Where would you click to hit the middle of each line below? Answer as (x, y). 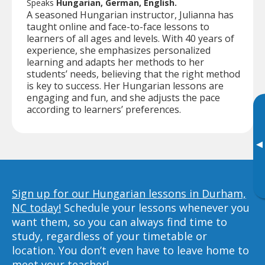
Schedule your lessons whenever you (155, 207)
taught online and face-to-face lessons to (118, 26)
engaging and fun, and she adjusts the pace (123, 97)
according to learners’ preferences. (104, 109)
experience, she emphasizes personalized (119, 50)
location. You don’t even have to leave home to (130, 250)
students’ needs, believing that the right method (133, 74)
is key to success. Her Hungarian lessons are (125, 85)
